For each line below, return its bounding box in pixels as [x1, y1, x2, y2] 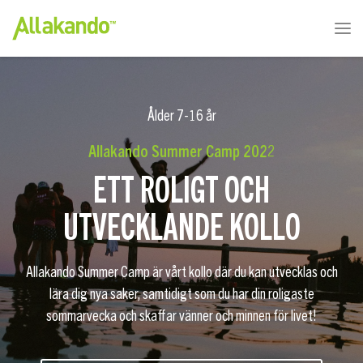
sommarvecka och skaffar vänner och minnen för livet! [46, 309, 317, 324]
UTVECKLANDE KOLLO [62, 202, 301, 248]
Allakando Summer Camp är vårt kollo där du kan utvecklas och [25, 265, 338, 280]
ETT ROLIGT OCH [93, 164, 270, 211]
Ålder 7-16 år [147, 109, 216, 123]
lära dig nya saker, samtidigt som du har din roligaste [49, 287, 314, 302]
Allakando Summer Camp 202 [88, 144, 267, 161]
